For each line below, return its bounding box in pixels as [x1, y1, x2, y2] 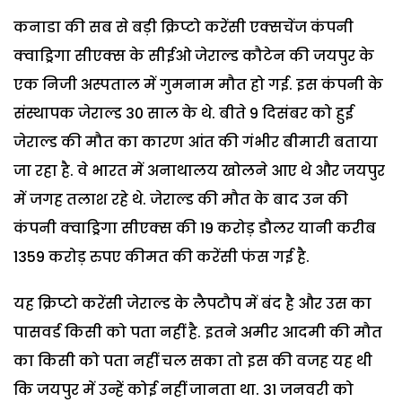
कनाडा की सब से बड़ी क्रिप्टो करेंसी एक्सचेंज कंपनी [13, 16, 354, 38]
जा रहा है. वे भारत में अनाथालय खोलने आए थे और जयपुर [13, 160, 385, 181]
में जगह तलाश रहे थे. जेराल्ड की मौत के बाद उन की [13, 188, 348, 210]
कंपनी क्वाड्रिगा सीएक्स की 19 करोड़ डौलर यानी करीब [13, 217, 376, 239]
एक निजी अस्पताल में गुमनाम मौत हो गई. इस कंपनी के [13, 74, 383, 95]
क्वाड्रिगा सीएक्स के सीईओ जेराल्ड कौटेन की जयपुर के [13, 45, 374, 66]
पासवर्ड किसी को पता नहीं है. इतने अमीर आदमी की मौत [13, 321, 382, 343]
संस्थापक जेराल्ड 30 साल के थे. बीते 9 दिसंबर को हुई [13, 102, 354, 124]
